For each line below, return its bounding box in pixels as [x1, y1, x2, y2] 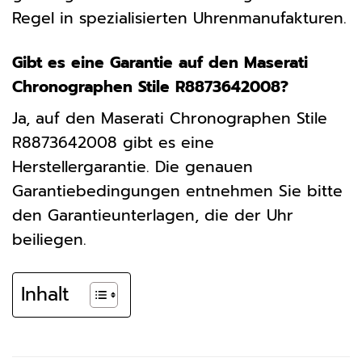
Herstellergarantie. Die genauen [12, 155, 253, 179]
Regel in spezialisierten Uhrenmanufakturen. [12, 6, 347, 30]
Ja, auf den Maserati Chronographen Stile [12, 107, 327, 131]
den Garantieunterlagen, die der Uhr [12, 204, 293, 228]
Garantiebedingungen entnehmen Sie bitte [12, 179, 343, 204]
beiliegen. [12, 228, 86, 252]
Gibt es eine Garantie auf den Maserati [12, 50, 308, 74]
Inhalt [21, 280, 69, 309]
